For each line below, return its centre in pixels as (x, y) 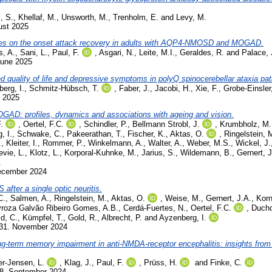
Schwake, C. (39, 134)
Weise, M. (183, 198)
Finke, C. (226, 262)
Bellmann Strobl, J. (166, 124)
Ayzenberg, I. (183, 217)
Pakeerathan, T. (95, 134)
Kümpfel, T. (43, 217)
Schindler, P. (106, 124)
